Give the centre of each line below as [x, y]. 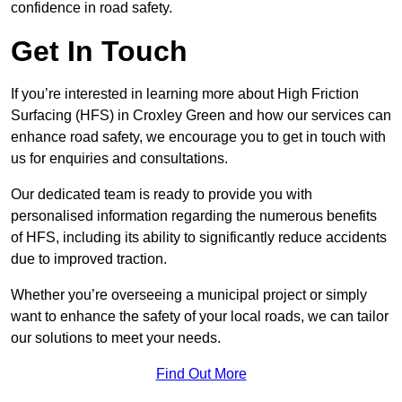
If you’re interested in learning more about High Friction [185, 94]
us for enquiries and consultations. [119, 159]
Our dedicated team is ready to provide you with [162, 195]
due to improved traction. [89, 259]
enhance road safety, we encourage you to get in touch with [198, 137]
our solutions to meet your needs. [116, 338]
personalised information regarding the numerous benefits [194, 216]
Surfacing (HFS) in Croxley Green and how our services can [201, 116]
